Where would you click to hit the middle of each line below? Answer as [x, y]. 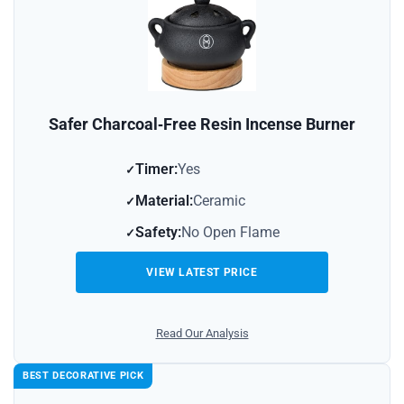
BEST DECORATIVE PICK [83, 375]
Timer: [156, 169]
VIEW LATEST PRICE [202, 272]
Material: [164, 200]
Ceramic [219, 200]
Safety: [158, 232]
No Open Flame [230, 232]
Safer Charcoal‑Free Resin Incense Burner [202, 124]
